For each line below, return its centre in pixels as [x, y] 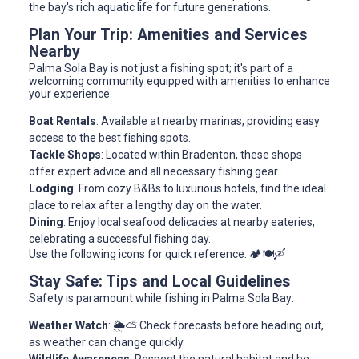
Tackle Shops [65, 155]
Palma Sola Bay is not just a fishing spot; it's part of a [161, 69]
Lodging [51, 189]
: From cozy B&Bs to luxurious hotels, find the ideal [200, 189]
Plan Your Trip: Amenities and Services [168, 35]
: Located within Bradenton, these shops [202, 155]
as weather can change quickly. [107, 343]
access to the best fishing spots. [110, 138]
